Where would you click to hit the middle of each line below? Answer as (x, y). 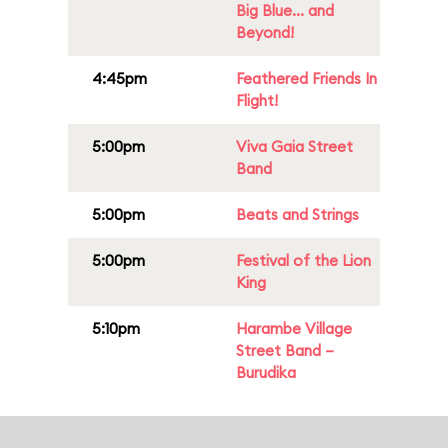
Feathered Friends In (306, 78)
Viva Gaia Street (294, 146)
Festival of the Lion (303, 260)
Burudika (266, 372)
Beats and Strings (297, 214)
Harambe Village (294, 328)
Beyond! (265, 32)
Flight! (257, 100)
